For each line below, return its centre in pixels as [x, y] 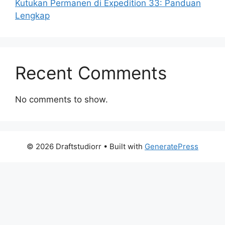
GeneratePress [172, 146]
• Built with [123, 146]
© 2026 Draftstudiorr [64, 146]
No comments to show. [62, 99]
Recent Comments [91, 73]
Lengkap [32, 15]
